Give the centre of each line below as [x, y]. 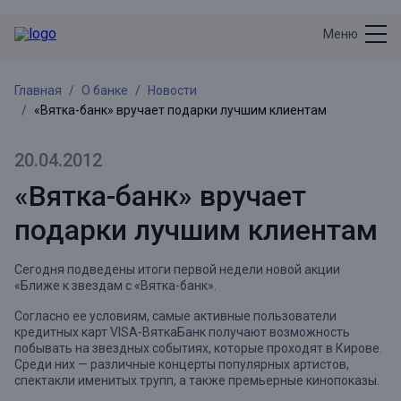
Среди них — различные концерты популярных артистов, [182, 364]
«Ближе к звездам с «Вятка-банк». [115, 286]
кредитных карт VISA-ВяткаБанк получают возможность [182, 332]
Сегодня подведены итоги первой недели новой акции [177, 269]
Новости [172, 90]
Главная [38, 90]
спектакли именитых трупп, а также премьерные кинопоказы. [197, 380]
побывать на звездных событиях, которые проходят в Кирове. [198, 348]
